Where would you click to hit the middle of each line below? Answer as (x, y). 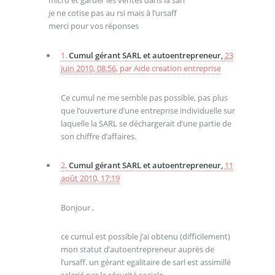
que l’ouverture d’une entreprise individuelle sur (148, 110)
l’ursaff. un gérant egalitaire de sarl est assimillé (145, 262)
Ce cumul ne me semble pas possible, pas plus (144, 97)
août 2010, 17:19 (90, 178)
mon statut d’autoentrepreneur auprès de (137, 250)
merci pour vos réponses (93, 26)
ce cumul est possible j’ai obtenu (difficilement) (145, 237)
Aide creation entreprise (177, 68)
